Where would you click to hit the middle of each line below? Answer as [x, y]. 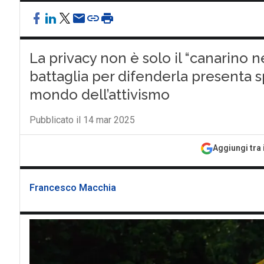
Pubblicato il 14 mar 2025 [82, 120]
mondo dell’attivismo [99, 95]
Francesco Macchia [72, 188]
